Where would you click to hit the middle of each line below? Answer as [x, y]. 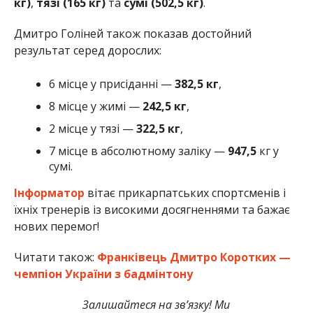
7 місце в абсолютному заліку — [138, 151]
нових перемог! [56, 226]
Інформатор [50, 192]
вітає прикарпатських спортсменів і [186, 192]
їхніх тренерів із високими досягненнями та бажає [152, 209]
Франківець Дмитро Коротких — [192, 257]
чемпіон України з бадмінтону [103, 274]
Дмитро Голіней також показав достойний [132, 33]
